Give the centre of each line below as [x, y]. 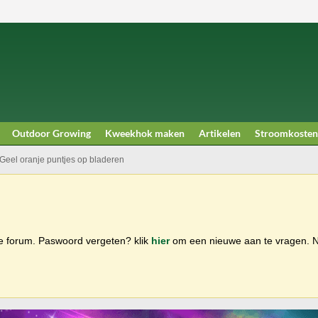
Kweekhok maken [145, 133]
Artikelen [220, 133]
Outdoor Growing [51, 133]
